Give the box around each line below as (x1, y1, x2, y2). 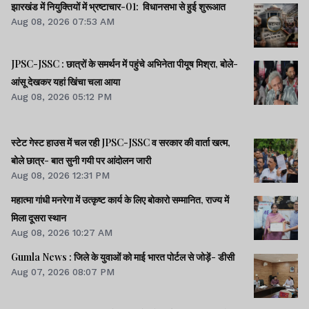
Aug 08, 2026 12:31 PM (11, 169, 110, 181)
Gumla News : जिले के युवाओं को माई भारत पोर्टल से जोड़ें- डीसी (11, 250, 235, 264)
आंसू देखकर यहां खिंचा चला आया (11, 75, 120, 89)
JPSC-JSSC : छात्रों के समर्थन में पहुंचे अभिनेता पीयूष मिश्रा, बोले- (11, 57, 238, 71)
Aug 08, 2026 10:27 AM (11, 226, 112, 238)
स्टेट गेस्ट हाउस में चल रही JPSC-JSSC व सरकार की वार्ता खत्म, (11, 135, 230, 149)
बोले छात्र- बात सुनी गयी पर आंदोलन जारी (11, 153, 151, 167)
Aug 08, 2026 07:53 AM (11, 16, 114, 28)
